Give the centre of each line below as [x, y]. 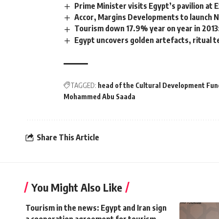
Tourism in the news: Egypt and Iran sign [96, 208]
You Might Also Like [77, 187]
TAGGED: [83, 85]
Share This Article [68, 138]
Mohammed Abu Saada [99, 96]
